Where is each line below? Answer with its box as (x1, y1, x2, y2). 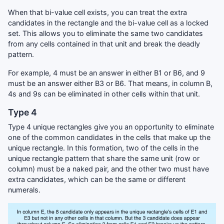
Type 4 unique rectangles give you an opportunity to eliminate (8, 122, 214, 131)
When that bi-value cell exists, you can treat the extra (8, 7, 187, 16)
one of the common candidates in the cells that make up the (8, 132, 210, 141)
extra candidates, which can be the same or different (8, 174, 185, 183)
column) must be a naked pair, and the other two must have (8, 164, 209, 173)
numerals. (8, 185, 40, 194)
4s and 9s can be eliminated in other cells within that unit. (8, 89, 200, 98)
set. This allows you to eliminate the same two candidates (8, 28, 203, 37)
